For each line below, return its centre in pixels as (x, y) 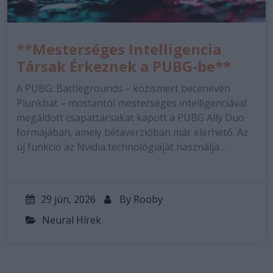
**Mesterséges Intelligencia (119, 49)
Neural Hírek (72, 220)
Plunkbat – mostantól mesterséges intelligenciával (132, 103)
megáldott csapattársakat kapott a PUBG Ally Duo (130, 118)
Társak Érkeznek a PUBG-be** (124, 66)
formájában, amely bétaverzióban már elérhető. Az (132, 132)
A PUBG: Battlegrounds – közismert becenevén (123, 88)
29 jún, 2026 (68, 199)
